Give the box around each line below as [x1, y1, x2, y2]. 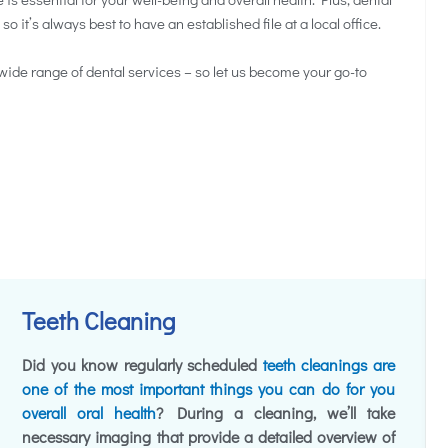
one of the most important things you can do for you [22, 378, 395, 399]
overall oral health [22, 402, 157, 423]
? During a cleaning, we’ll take [156, 402, 395, 423]
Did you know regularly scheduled [22, 354, 263, 375]
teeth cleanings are [262, 354, 395, 375]
